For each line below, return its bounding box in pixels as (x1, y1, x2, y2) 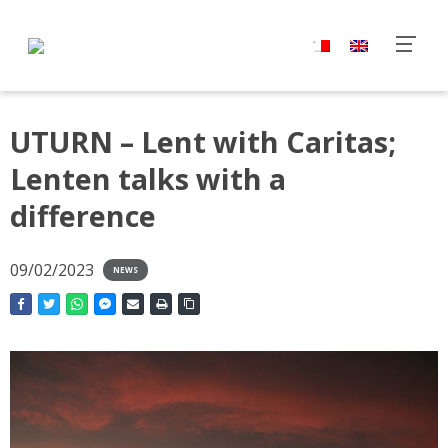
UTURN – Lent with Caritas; (10, 122, 396, 161)
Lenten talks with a (10, 159, 286, 198)
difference (10, 196, 156, 235)
